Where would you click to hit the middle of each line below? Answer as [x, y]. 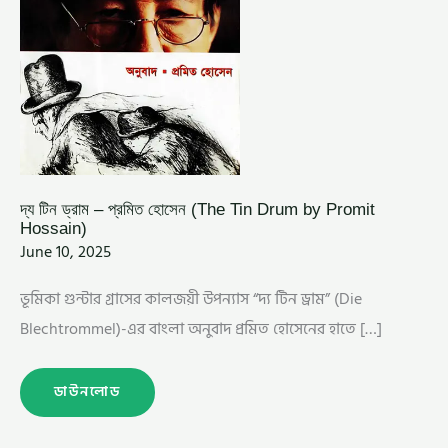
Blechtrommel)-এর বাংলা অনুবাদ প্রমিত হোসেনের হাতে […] [201, 328]
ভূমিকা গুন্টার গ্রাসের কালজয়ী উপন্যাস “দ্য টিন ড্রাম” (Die [191, 298]
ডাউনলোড [87, 392]
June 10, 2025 [65, 252]
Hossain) [53, 227]
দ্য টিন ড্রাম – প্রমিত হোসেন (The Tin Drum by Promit [197, 208]
